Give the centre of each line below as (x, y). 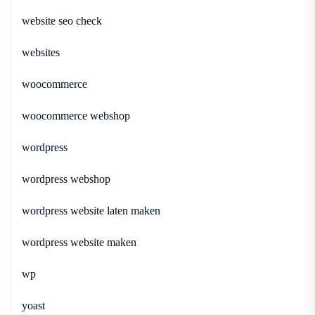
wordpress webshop (66, 179)
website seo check (62, 20)
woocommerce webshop (76, 115)
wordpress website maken (79, 242)
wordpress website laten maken (91, 210)
